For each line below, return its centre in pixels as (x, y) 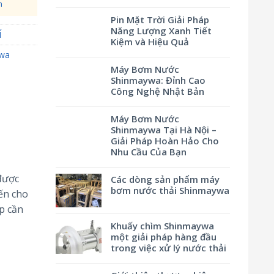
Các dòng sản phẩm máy (165, 179)
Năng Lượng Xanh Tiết (161, 31)
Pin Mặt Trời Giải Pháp (160, 20)
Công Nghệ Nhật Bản (157, 91)
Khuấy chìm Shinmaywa (162, 226)
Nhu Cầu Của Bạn (149, 152)
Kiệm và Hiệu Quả (150, 42)
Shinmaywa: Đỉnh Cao (158, 80)
